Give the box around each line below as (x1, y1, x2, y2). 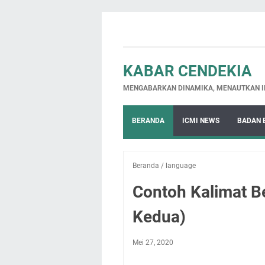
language (166, 161, 196, 170)
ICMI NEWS (182, 117, 219, 125)
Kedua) (132, 207, 186, 227)
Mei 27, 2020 (132, 238, 173, 247)
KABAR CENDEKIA (123, 62, 252, 80)
